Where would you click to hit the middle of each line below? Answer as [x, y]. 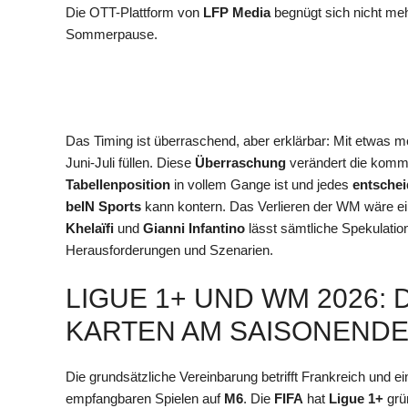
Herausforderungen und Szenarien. [169, 250]
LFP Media [237, 12]
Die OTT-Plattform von [134, 12]
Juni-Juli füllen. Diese [130, 163]
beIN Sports [103, 207]
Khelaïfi [90, 229]
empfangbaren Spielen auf [145, 398]
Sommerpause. [112, 34]
